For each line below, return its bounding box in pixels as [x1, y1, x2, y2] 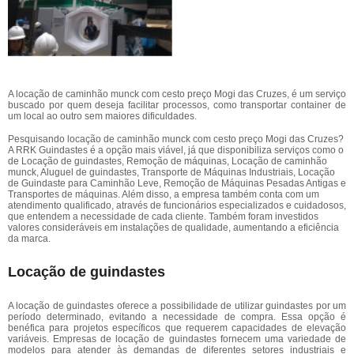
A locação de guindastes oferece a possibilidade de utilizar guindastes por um [8, 300, 346, 311]
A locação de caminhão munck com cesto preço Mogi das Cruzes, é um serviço [8, 88, 346, 100]
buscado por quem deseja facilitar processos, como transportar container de [8, 100, 346, 111]
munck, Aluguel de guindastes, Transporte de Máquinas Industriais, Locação [8, 167, 335, 178]
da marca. [8, 233, 51, 244]
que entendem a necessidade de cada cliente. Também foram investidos [8, 211, 318, 222]
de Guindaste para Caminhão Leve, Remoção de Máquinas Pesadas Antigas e [8, 178, 346, 189]
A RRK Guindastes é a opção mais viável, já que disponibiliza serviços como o [8, 145, 344, 156]
